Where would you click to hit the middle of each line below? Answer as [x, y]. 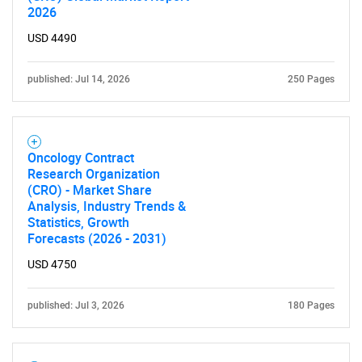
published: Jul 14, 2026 [79, 79]
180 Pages [311, 305]
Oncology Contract [81, 158]
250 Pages [311, 79]
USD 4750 [52, 264]
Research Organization [94, 174]
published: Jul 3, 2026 [76, 305]
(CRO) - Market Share [90, 190]
